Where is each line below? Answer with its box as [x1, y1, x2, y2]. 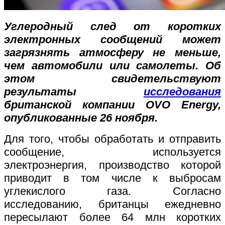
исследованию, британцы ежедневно [4, 197, 221, 210]
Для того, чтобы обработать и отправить [4, 132, 221, 145]
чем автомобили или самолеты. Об [4, 59, 221, 72]
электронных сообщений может [4, 33, 221, 46]
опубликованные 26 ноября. [4, 111, 158, 124]
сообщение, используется [4, 145, 221, 158]
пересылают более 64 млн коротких [4, 210, 221, 223]
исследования [144, 85, 221, 98]
